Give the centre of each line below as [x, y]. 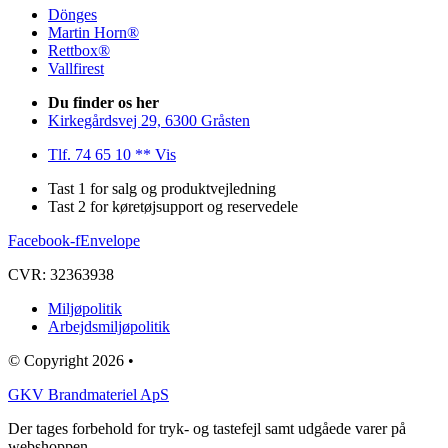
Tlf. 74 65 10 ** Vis [112, 154]
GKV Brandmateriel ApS [88, 394]
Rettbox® [79, 50]
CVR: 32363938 [61, 274]
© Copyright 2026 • [71, 360]
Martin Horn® [93, 32]
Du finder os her [103, 102]
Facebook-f [44, 240]
